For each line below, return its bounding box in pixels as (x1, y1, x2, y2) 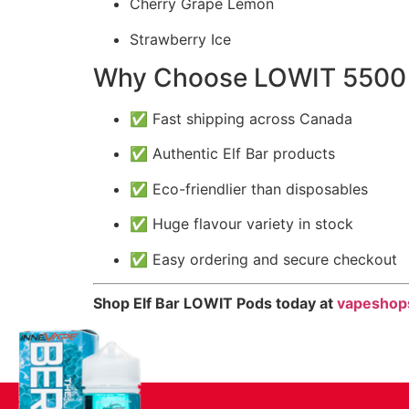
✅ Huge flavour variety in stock (130, 215, 353, 234)
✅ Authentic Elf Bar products (130, 144, 335, 163)
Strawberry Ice (130, 29, 231, 48)
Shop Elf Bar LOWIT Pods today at (93, 293, 337, 312)
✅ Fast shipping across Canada (130, 110, 352, 128)
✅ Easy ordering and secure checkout (130, 249, 397, 268)
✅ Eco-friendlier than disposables (130, 179, 368, 198)
